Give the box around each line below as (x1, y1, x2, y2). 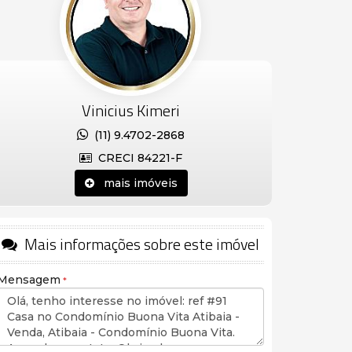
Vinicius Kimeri (82, 98, 180, 123)
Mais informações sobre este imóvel (21, 233, 259, 256)
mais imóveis (93, 176, 178, 190)
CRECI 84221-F (92, 151, 182, 165)
